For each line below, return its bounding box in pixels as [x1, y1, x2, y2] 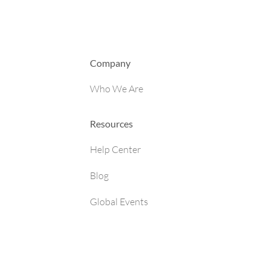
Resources [90, 118, 133, 129]
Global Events [90, 195, 148, 208]
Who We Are [90, 83, 143, 95]
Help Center [90, 143, 141, 155]
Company [90, 57, 131, 69]
